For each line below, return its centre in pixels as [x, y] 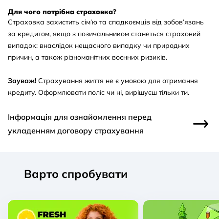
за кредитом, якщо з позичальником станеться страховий [104, 33]
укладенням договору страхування [76, 130]
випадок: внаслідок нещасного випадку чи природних [99, 45]
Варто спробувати [76, 174]
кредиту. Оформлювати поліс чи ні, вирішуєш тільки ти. [99, 92]
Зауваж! [22, 80]
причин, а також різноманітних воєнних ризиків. [88, 57]
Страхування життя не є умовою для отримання [117, 80]
